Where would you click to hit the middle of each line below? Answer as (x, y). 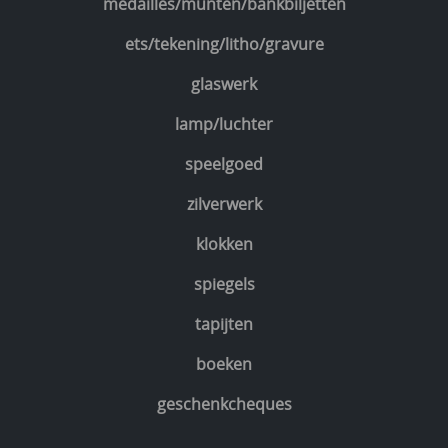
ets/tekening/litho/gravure (224, 44)
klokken (224, 244)
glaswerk (224, 84)
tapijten (224, 324)
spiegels (224, 284)
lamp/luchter (224, 124)
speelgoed (224, 164)
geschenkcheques (224, 404)
